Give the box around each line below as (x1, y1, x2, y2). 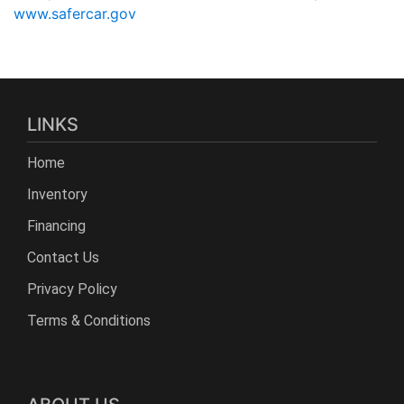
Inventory (27, 186, 87, 204)
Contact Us (27, 249, 99, 267)
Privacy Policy (27, 280, 117, 298)
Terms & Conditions (27, 312, 151, 330)
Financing (27, 217, 86, 235)
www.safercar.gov (14, 5, 136, 23)
